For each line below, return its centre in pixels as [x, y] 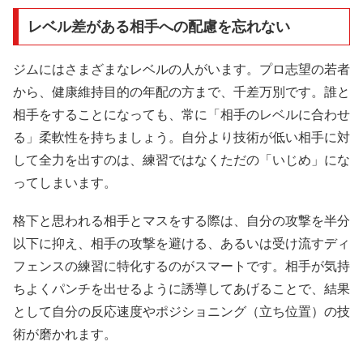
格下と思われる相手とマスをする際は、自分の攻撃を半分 [181, 221]
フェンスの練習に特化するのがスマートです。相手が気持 [181, 267]
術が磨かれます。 [65, 335]
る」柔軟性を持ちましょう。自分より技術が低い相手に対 [181, 138]
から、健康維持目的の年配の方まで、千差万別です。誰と [181, 92]
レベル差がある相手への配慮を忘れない [158, 27]
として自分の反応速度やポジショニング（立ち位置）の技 [181, 312]
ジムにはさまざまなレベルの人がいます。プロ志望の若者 [181, 70]
